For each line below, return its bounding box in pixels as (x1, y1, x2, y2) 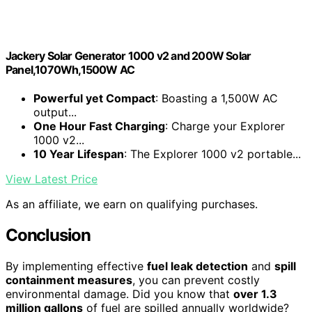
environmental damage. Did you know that (6, 286, 233, 301)
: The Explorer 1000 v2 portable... (124, 147, 301, 162)
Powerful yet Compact (33, 91, 155, 106)
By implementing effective (6, 258, 147, 273)
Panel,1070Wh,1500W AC (6, 62, 135, 77)
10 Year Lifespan (33, 147, 124, 162)
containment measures (6, 272, 132, 287)
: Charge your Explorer (165, 119, 285, 134)
